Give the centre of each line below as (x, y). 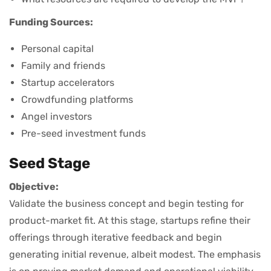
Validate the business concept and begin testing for (126, 204)
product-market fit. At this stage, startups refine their (130, 221)
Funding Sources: (51, 22)
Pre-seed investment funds (83, 134)
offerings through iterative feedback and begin (116, 238)
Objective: (34, 187)
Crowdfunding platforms (77, 100)
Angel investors (57, 117)
